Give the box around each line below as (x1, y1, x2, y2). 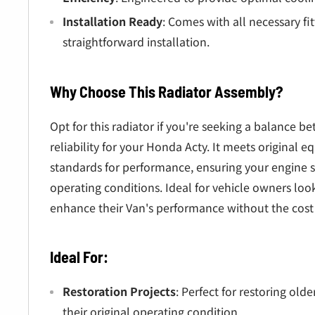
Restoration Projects (63, 282, 176, 300)
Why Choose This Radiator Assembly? (50, 82, 283, 101)
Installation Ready (63, 13, 162, 30)
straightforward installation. (63, 33, 210, 51)
